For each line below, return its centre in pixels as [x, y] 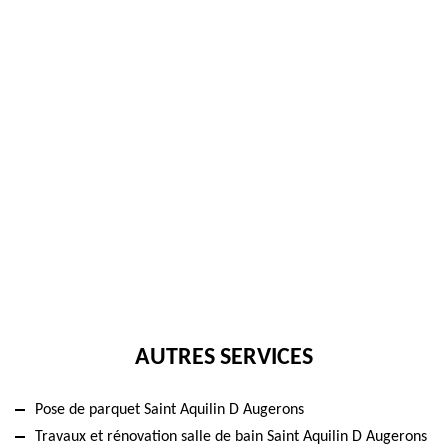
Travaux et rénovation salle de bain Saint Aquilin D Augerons [231, 436]
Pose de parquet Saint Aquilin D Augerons [169, 409]
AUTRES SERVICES [224, 357]
